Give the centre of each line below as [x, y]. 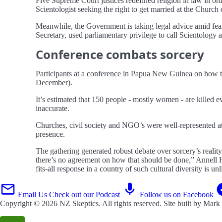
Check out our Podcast [84, 194]
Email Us [32, 194]
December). [54, 82]
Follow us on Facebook [177, 194]
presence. [50, 134]
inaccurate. [53, 108]
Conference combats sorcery [120, 54]
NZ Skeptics [79, 203]
